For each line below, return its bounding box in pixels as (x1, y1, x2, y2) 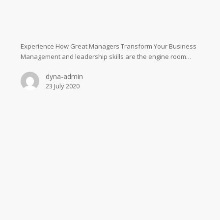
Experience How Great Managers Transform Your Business (20, 41, 196, 51)
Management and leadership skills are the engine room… (20, 52, 192, 61)
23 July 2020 (45, 81, 80, 90)
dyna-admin (45, 71, 83, 81)
